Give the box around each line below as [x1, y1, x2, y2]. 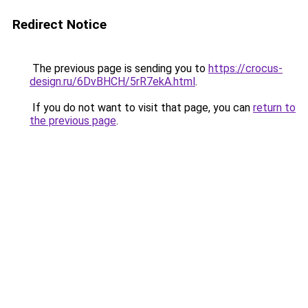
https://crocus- [208, 62, 283, 75]
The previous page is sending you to [30, 62, 208, 75]
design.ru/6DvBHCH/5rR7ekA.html [30, 75, 195, 88]
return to [253, 101, 296, 114]
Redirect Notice [12, 16, 107, 32]
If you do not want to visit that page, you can [30, 101, 253, 114]
